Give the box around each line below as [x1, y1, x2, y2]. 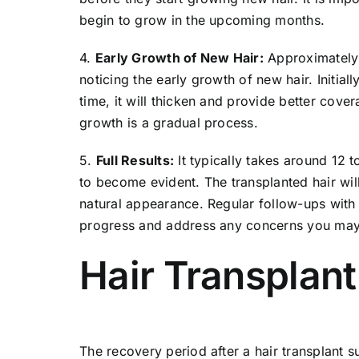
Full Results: [95, 152, 175, 169]
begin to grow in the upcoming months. [79, 12, 325, 29]
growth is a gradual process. [79, 115, 258, 131]
